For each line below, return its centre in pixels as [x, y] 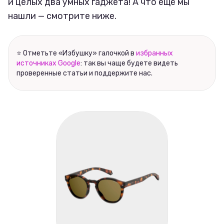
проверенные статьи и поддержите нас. [84, 73]
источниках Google [48, 63]
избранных [154, 53]
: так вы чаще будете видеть [129, 63]
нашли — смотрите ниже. [62, 16]
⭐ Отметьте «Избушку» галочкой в [76, 53]
